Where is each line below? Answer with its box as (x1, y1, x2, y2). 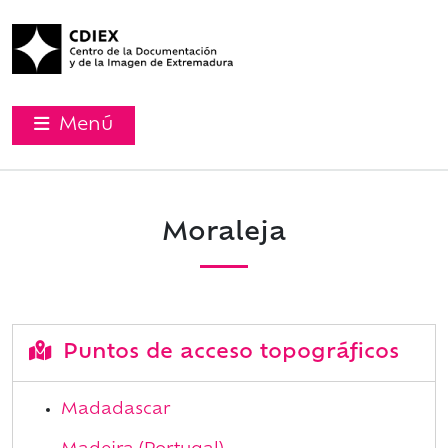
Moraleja (162, 221, 286, 247)
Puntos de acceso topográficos (56, 343, 399, 364)
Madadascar (61, 402, 170, 419)
